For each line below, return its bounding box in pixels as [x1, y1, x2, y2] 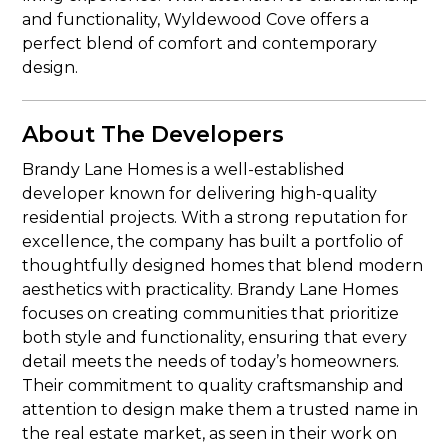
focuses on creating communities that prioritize [22, 304, 400, 323]
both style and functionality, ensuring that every [22, 328, 408, 347]
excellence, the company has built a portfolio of [22, 232, 404, 251]
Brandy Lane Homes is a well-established [22, 160, 346, 179]
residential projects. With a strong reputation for [22, 208, 409, 227]
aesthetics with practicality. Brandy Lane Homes [22, 280, 399, 299]
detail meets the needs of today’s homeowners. [22, 352, 400, 371]
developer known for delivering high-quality [22, 184, 378, 203]
